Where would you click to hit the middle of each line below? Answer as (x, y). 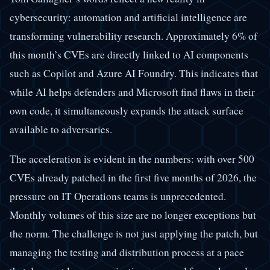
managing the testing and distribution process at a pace (127, 252)
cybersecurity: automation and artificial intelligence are (128, 17)
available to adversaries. (61, 130)
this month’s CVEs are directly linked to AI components (129, 55)
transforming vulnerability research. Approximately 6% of (133, 36)
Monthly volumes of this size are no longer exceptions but (133, 215)
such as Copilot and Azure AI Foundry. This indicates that (134, 74)
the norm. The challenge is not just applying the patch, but (134, 233)
